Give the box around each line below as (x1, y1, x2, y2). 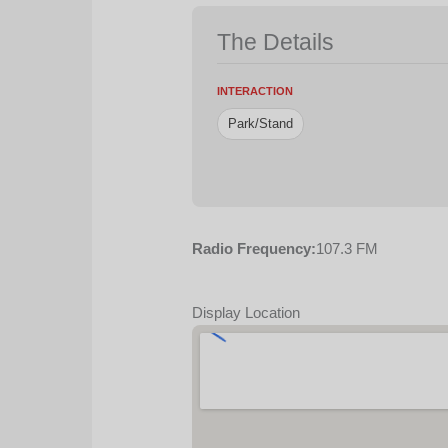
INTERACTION (217, 85, 294, 98)
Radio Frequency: (192, 240, 317, 258)
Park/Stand (228, 116, 294, 132)
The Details (217, 30, 335, 56)
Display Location (192, 304, 301, 322)
